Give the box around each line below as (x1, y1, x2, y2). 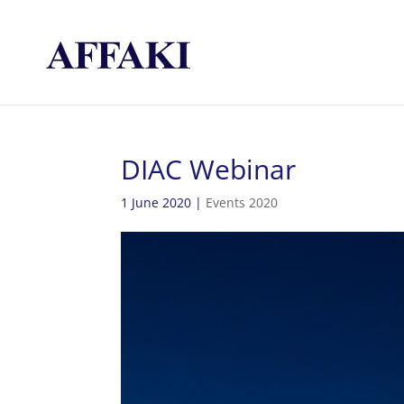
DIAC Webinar (121, 151, 297, 188)
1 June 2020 (121, 194, 192, 211)
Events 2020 (206, 194, 279, 211)
